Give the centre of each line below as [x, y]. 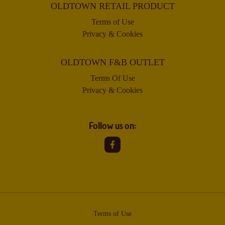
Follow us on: [113, 127]
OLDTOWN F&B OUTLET [113, 62]
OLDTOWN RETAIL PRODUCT [113, 6]
